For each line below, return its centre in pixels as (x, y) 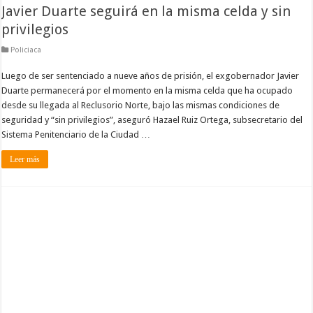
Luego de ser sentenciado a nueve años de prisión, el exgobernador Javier (151, 75)
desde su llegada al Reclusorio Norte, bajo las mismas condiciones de (141, 105)
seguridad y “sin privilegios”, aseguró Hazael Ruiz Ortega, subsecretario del (152, 119)
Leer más (25, 159)
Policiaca (26, 50)
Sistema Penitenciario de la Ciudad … (76, 134)
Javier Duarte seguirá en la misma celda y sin (146, 11)
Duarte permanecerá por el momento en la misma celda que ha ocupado (147, 90)
